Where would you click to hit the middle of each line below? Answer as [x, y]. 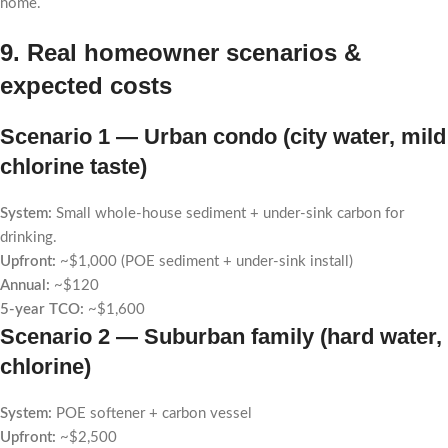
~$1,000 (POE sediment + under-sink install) [204, 261]
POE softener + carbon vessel [152, 413]
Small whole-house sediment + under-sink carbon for [228, 213]
